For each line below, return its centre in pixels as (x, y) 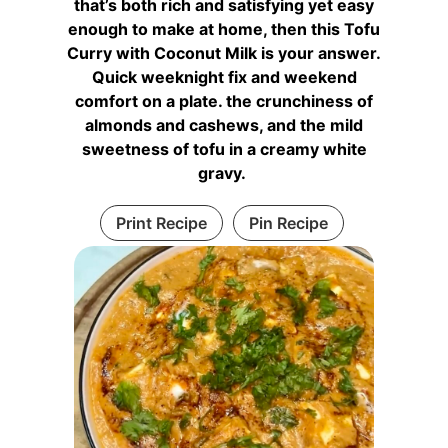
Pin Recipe (288, 222)
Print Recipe (161, 222)
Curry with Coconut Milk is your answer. (224, 52)
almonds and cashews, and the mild (224, 124)
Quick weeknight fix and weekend (224, 76)
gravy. (224, 172)
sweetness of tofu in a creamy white (224, 148)
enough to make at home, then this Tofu (224, 28)
